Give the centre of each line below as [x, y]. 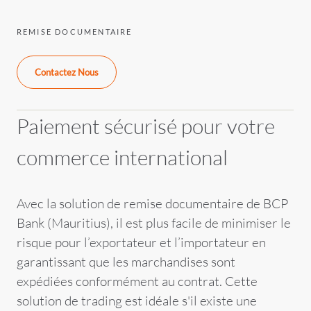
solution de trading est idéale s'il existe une [136, 300]
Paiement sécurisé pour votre [145, 126]
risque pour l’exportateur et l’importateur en [141, 242]
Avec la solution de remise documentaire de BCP [152, 203]
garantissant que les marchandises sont [126, 261]
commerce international [122, 157]
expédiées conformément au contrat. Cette [137, 281]
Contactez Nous [66, 72]
